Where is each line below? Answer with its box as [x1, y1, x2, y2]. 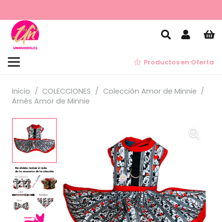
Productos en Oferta [144, 57, 215, 67]
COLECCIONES [42, 86, 91, 96]
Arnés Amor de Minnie [12, 96, 90, 106]
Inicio [12, 86, 30, 96]
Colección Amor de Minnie [103, 86, 197, 96]
